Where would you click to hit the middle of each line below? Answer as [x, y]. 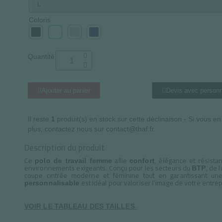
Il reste [40, 119]
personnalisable [52, 183]
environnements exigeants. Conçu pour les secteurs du [108, 168]
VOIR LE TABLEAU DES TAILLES [80, 206]
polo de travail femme [74, 161]
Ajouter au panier [66, 90]
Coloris [40, 20]
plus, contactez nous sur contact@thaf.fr [91, 129]
